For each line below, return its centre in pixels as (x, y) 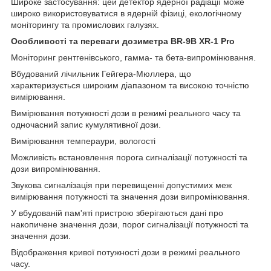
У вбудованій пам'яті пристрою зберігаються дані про (117, 213)
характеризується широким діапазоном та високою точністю (130, 86)
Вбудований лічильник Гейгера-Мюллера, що (101, 74)
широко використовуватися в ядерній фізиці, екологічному (126, 14)
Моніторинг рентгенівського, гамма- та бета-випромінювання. (133, 58)
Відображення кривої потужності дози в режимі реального (126, 253)
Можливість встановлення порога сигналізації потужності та (129, 158)
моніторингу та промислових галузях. (85, 25)
